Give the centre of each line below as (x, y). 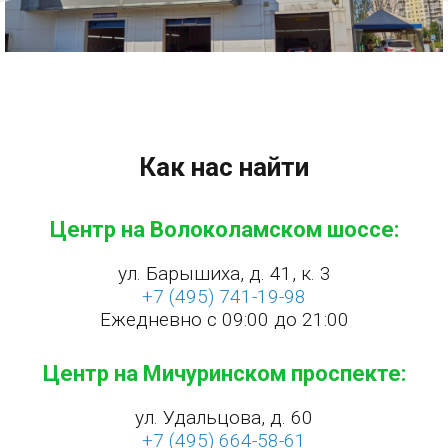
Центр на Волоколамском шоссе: (224, 229)
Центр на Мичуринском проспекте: (224, 373)
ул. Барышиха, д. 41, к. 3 (224, 273)
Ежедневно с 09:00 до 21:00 (224, 319)
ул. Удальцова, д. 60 (224, 417)
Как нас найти (224, 166)
